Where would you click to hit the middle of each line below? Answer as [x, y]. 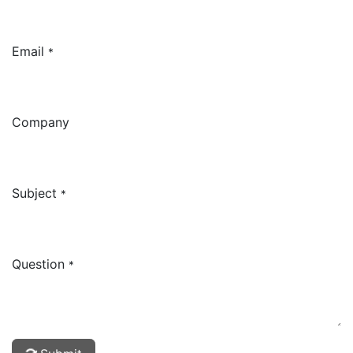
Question [38, 264]
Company [41, 122]
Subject [34, 193]
